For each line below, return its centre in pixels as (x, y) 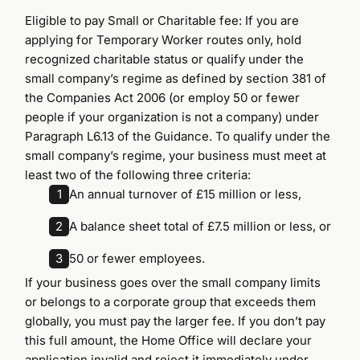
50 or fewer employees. (137, 258)
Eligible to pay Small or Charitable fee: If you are (162, 20)
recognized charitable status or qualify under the (165, 59)
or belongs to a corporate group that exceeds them (171, 301)
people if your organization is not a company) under (172, 117)
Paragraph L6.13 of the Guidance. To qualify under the (178, 136)
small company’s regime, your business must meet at (176, 155)
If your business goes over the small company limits (173, 282)
